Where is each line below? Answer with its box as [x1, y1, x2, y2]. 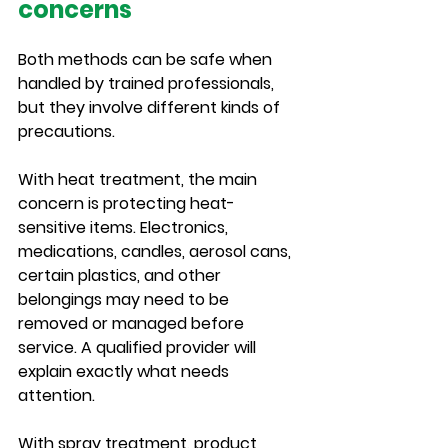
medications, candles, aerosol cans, [18, 240, 295, 263]
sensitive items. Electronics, [18, 216, 232, 239]
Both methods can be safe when [18, 48, 276, 71]
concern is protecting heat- [18, 192, 235, 215]
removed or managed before [18, 312, 248, 335]
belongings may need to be [18, 288, 233, 311]
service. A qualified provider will [18, 336, 260, 359]
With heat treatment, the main [18, 168, 261, 191]
